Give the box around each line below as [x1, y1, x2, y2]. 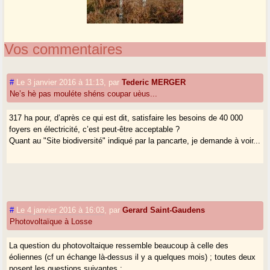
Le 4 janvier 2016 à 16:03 [16, 205, 105, 215]
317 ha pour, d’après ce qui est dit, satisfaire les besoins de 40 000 [9, 113, 243, 122]
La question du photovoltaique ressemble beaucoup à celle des [9, 240, 229, 250]
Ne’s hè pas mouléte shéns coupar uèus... [10, 89, 158, 98]
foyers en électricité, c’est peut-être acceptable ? [9, 124, 180, 134]
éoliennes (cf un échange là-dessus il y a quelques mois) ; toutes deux [9, 252, 256, 262]
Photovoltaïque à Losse [10, 216, 93, 226]
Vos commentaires [4, 40, 123, 57]
